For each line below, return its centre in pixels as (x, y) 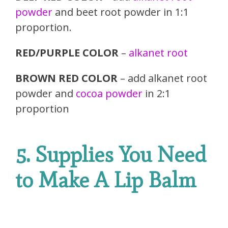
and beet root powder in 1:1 (121, 12)
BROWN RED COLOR (68, 78)
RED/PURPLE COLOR (68, 53)
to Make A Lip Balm (106, 180)
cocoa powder (109, 94)
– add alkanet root (164, 78)
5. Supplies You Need (111, 155)
